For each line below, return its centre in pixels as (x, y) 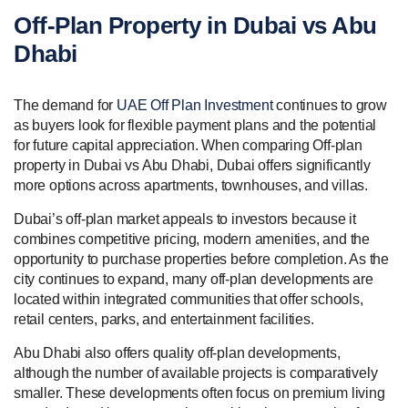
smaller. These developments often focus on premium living (199, 393)
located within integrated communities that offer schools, (189, 299)
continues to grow (330, 105)
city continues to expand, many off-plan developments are (194, 279)
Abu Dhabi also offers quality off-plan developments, (177, 352)
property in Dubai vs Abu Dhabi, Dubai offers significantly (192, 165)
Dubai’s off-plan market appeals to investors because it (185, 219)
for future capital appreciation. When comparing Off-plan (188, 145)
